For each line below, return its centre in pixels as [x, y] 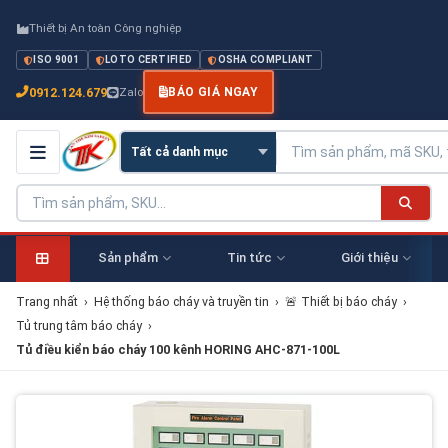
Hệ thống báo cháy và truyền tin [181, 301]
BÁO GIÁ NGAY [213, 92]
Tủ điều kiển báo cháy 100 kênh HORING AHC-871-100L [178, 349]
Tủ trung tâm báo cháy [79, 325]
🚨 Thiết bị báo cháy [341, 301]
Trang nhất [47, 301]
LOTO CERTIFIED [149, 59]
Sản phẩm [127, 257]
